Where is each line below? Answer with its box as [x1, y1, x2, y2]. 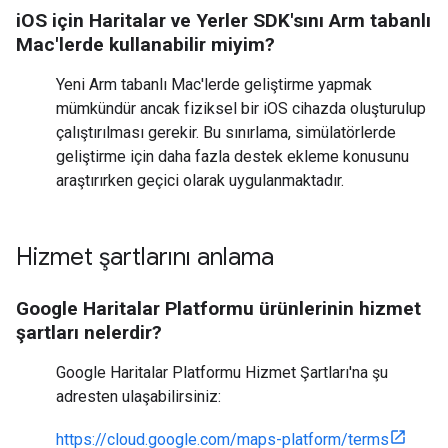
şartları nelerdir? [16, 321, 162, 344]
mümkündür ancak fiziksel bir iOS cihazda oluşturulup [56, 99, 426, 118]
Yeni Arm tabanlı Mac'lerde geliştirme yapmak [56, 75, 372, 94]
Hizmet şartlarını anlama [16, 242, 274, 272]
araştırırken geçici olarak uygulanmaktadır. [56, 171, 344, 190]
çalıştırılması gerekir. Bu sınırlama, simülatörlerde [56, 123, 396, 142]
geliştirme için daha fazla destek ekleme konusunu [56, 147, 409, 166]
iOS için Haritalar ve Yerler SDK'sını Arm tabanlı [16, 9, 431, 32]
